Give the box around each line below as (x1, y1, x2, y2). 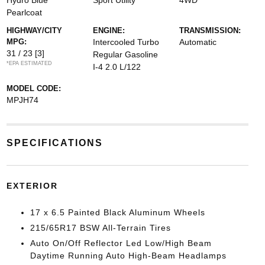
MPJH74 (6, 95, 38, 105)
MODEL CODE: (6, 84, 61, 93)
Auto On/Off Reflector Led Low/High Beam (30, 238, 212, 248)
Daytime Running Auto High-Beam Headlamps (30, 251, 227, 260)
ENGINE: (92, 26, 125, 35)
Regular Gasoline (92, 50, 158, 59)
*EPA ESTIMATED (6, 60, 52, 66)
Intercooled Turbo (92, 37, 159, 47)
